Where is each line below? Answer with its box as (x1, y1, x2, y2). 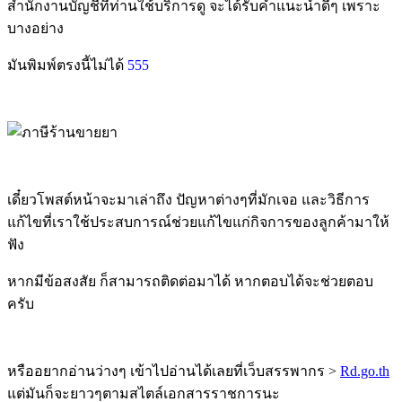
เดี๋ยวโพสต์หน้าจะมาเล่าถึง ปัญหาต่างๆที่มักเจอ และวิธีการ (7, 191, 370, 207)
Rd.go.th (340, 363, 389, 379)
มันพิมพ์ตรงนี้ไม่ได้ (7, 57, 127, 73)
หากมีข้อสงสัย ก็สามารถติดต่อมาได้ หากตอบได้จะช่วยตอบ (7, 273, 373, 289)
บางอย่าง (7, 20, 64, 36)
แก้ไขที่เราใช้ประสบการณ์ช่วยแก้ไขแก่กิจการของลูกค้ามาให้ (7, 214, 389, 230)
